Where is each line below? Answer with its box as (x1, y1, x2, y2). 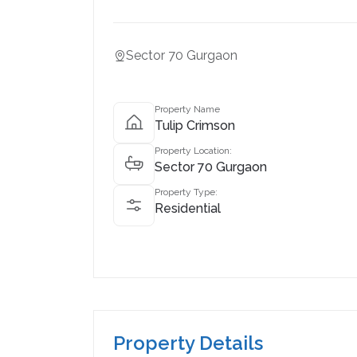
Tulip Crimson (155, 118, 235, 133)
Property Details (113, 331, 263, 355)
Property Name (155, 104, 220, 115)
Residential (155, 201, 221, 216)
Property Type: (155, 186, 218, 198)
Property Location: (155, 145, 232, 156)
